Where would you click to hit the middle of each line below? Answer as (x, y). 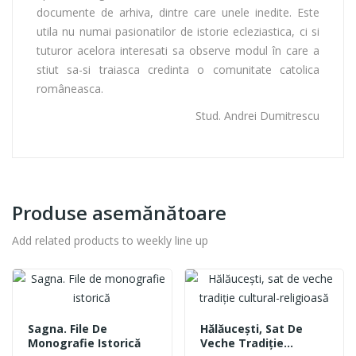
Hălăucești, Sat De (251, 328)
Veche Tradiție (242, 342)
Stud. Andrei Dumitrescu (257, 115)
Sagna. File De (68, 328)
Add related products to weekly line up (110, 240)
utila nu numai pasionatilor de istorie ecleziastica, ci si (178, 31)
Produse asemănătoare (119, 212)
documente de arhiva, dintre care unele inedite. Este (178, 12)
